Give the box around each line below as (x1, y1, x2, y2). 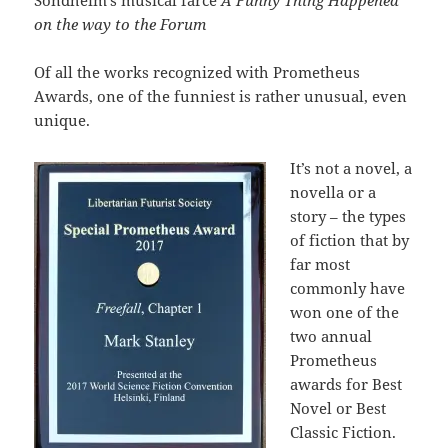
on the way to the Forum (34, 13, 207, 34)
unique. (34, 109, 91, 130)
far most (290, 253, 351, 274)
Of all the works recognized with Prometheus (34, 61, 361, 82)
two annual (290, 325, 373, 346)
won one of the (290, 301, 400, 322)
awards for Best (290, 373, 403, 394)
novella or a (290, 181, 377, 202)
